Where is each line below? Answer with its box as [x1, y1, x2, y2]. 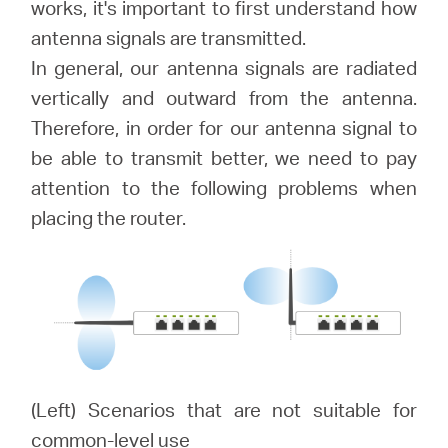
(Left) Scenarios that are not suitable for [31, 396, 417, 422]
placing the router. [31, 205, 187, 230]
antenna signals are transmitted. [31, 25, 307, 50]
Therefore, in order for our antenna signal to [31, 115, 417, 140]
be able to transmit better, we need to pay [31, 145, 417, 170]
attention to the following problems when [31, 175, 417, 200]
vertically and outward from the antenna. [31, 85, 417, 110]
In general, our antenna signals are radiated [31, 55, 417, 80]
